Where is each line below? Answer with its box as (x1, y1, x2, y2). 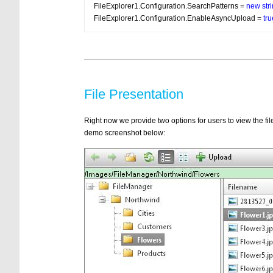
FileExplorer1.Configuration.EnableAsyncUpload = (94, 14, 263, 23)
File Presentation (84, 87, 183, 102)
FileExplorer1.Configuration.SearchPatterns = (94, 2, 246, 10)
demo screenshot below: (84, 129, 165, 137)
